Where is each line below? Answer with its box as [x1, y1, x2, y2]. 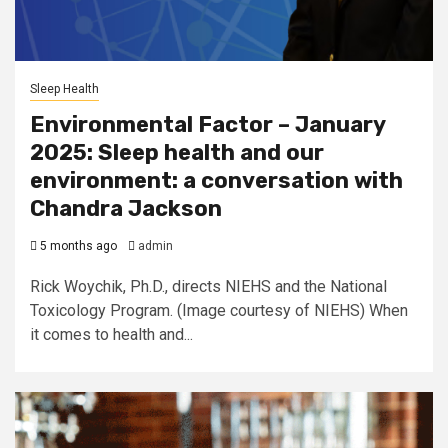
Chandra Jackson [30, 195, 222, 222]
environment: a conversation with [30, 167, 403, 194]
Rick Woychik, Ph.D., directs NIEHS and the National [30, 277, 387, 296]
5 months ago [37, 239, 117, 253]
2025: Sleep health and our [30, 139, 324, 166]
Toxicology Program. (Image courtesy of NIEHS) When [30, 301, 408, 320]
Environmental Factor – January [30, 111, 385, 138]
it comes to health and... [30, 325, 193, 344]
